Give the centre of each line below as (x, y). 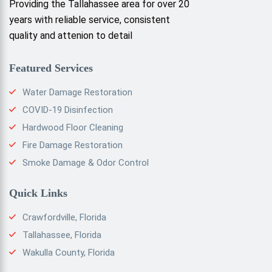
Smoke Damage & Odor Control (86, 162)
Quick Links (38, 193)
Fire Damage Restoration (73, 145)
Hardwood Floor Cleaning (73, 127)
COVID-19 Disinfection (68, 110)
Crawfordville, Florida (64, 217)
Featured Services (51, 68)
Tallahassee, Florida (62, 235)
